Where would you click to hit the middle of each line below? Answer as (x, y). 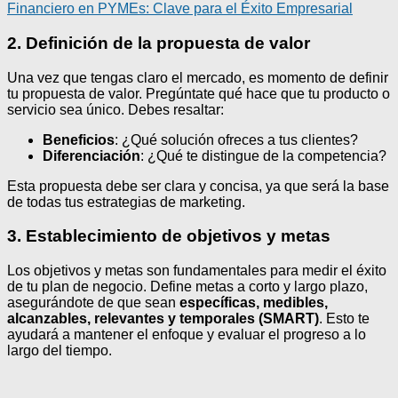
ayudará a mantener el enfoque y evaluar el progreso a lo (187, 335)
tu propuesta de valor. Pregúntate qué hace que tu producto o (199, 93)
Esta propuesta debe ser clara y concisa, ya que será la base (198, 186)
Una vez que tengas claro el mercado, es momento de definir (198, 77)
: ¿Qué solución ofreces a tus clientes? (236, 139)
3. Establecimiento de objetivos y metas (169, 236)
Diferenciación (92, 155)
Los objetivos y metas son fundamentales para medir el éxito (197, 271)
